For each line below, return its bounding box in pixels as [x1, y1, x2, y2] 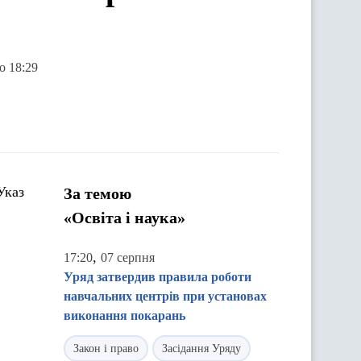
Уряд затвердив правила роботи [64, 270, 251, 284]
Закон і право [73, 342, 139, 355]
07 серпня [101, 251, 155, 264]
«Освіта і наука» [64, 209, 185, 226]
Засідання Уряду [162, 342, 241, 355]
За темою [64, 185, 131, 202]
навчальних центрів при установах [64, 289, 267, 303]
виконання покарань [64, 309, 185, 322]
